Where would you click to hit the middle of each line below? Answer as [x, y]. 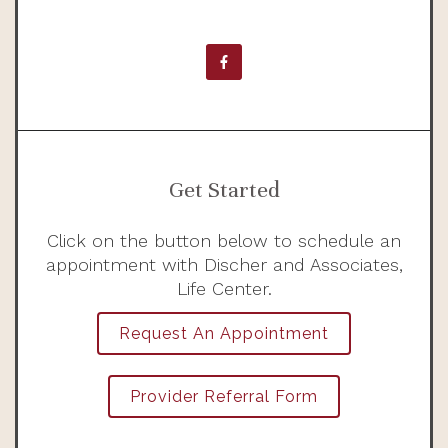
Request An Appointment [224, 333]
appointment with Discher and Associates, [224, 264]
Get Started [224, 189]
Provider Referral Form [224, 397]
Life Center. [224, 288]
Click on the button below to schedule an [224, 240]
